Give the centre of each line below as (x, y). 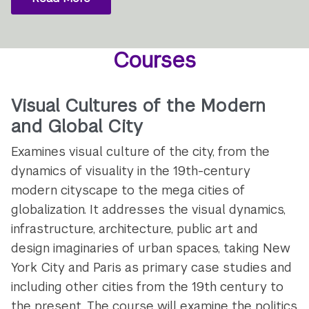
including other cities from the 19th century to (148, 286)
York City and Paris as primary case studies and (152, 267)
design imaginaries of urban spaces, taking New (151, 248)
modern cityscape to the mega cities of (128, 190)
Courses (154, 61)
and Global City (77, 127)
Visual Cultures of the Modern (139, 106)
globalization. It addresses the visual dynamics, (149, 209)
